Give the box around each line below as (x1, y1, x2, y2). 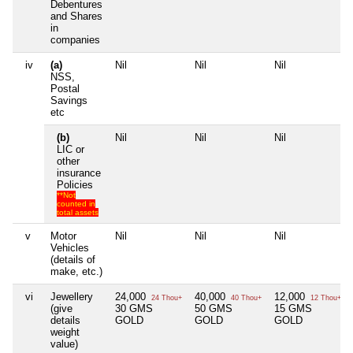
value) (50, 337, 78, 350)
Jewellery (50, 290, 93, 303)
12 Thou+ (308, 293, 341, 302)
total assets (57, 207, 98, 217)
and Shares (50, 9, 102, 22)
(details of (50, 253, 95, 266)
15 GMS (274, 302, 312, 314)
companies (50, 33, 100, 46)
